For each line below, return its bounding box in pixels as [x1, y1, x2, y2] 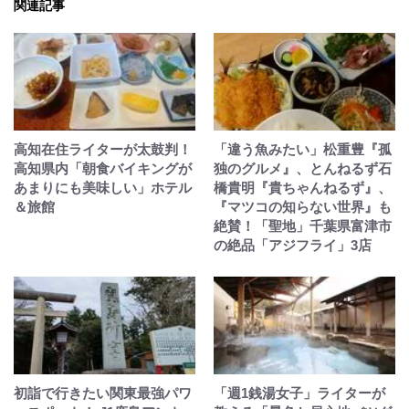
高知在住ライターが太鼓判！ [14, 141, 192, 157]
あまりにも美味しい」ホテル [14, 179, 192, 195]
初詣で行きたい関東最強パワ [14, 384, 192, 401]
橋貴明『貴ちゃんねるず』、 [214, 179, 392, 195]
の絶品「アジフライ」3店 [214, 236, 372, 253]
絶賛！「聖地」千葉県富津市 [214, 217, 392, 234]
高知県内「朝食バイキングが [14, 160, 192, 176]
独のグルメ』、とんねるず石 [214, 160, 392, 176]
